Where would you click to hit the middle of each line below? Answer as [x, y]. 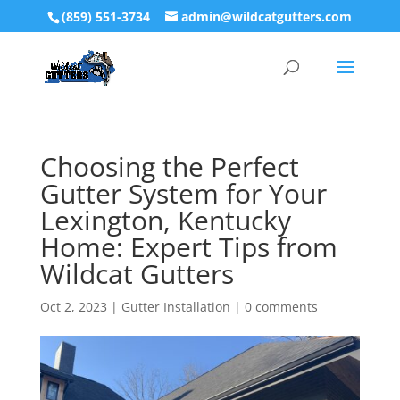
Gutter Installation [175, 307]
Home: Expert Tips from [188, 247]
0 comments [281, 307]
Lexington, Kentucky [165, 220]
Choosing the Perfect [169, 167]
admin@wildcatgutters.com [267, 16]
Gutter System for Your [183, 193]
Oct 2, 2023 [73, 307]
